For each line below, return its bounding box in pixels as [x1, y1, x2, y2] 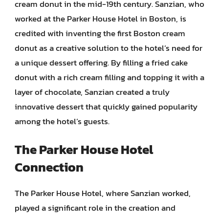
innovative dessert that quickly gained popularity [15, 100, 197, 113]
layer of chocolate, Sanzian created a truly [15, 85, 170, 98]
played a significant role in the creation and [15, 201, 175, 214]
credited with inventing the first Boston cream [15, 26, 185, 40]
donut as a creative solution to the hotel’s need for [15, 41, 202, 54]
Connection [15, 157, 84, 176]
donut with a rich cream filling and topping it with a [15, 70, 204, 84]
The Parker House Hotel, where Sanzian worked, [15, 187, 191, 199]
